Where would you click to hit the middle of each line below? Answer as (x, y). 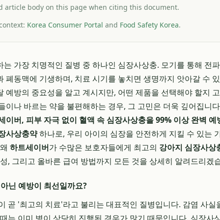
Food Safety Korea (149, 25)
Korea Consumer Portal (65, 25)
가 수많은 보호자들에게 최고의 (104, 147)
